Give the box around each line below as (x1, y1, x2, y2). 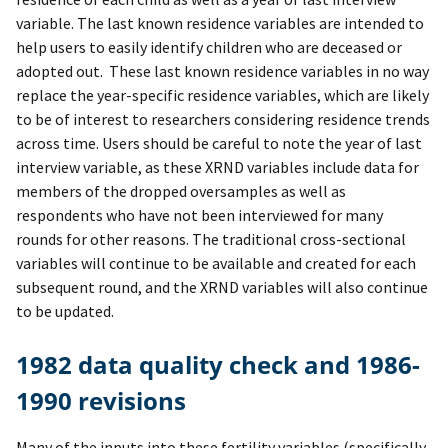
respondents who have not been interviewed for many (16, 205, 383, 226)
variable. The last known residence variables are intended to (16, 13, 424, 34)
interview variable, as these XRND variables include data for (16, 157, 419, 178)
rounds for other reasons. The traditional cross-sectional (16, 229, 406, 250)
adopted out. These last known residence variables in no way (16, 61, 429, 82)
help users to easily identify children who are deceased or (16, 37, 402, 58)
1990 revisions (16, 384, 186, 418)
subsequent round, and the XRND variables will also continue (16, 277, 428, 298)
